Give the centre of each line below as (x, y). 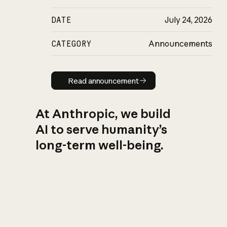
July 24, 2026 (189, 20)
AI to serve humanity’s (101, 129)
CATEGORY (72, 44)
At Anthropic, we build (103, 113)
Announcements (181, 44)
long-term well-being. (99, 145)
